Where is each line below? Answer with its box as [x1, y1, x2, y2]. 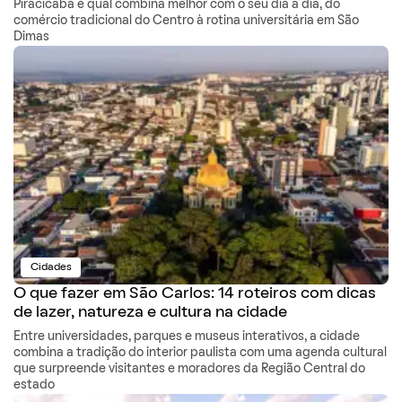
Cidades [30, 262, 72, 272]
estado [13, 379, 55, 391]
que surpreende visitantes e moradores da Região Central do [13, 363, 365, 375]
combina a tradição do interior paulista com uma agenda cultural [13, 346, 387, 359]
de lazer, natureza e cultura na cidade [13, 304, 287, 320]
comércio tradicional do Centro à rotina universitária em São [13, 14, 359, 27]
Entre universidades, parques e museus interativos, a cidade [13, 330, 360, 343]
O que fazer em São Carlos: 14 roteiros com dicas [13, 285, 376, 301]
